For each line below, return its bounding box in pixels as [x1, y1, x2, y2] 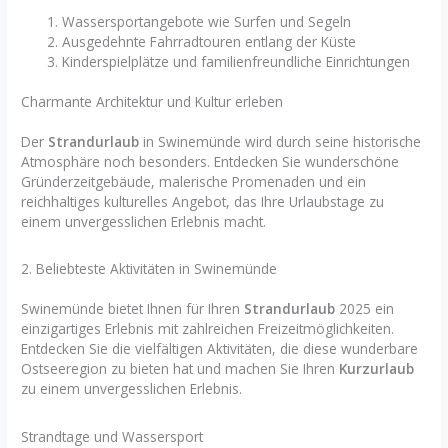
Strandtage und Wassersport [21, 426, 204, 446]
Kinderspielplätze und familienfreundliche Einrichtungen [62, 51, 411, 71]
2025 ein [335, 299, 395, 319]
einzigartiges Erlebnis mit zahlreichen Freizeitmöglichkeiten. [21, 319, 395, 339]
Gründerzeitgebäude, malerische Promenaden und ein [21, 172, 367, 192]
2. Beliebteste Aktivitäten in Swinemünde [21, 259, 278, 279]
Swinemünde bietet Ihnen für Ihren [21, 299, 245, 319]
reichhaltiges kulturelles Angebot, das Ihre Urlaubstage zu [21, 192, 385, 212]
